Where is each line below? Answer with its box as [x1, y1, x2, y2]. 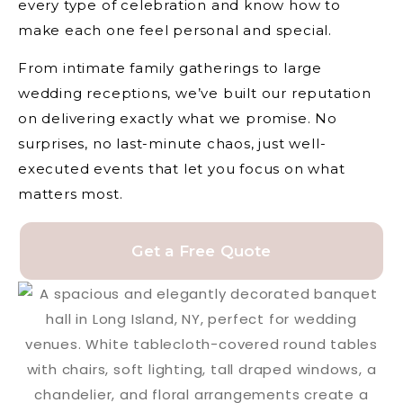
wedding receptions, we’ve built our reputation [18, 85, 372, 103]
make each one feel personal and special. [18, 21, 332, 39]
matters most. [18, 185, 123, 203]
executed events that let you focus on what [18, 160, 345, 178]
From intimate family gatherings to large [18, 59, 322, 77]
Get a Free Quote [131, 241, 272, 260]
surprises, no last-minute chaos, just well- [18, 135, 327, 153]
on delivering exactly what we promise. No [18, 110, 337, 128]
